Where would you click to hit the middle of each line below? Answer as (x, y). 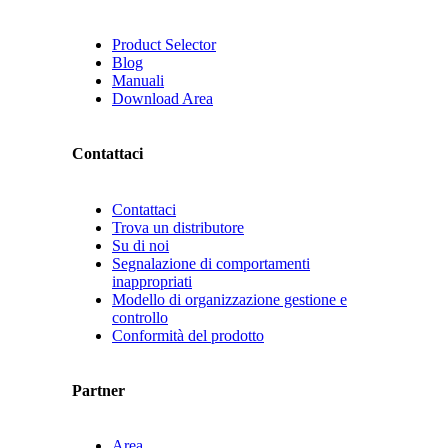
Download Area (162, 99)
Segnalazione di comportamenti (211, 263)
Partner (98, 390)
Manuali (138, 81)
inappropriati (152, 281)
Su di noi (140, 245)
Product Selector (164, 45)
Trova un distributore (178, 227)
